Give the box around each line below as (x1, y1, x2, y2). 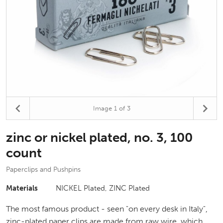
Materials (6, 184, 38, 193)
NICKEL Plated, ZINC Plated (56, 184, 150, 193)
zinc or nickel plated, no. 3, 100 (6, 130, 193, 145)
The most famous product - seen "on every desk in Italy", (6, 204, 208, 214)
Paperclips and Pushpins (6, 165, 81, 174)
